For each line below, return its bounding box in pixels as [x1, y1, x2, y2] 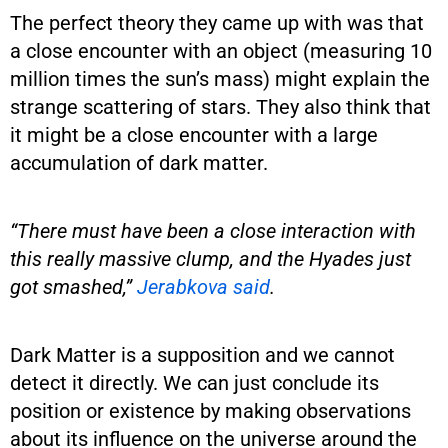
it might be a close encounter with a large [10, 122, 378, 147]
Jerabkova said [137, 274, 270, 299]
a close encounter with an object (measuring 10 [10, 38, 432, 63]
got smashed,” [10, 274, 137, 299]
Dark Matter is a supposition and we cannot [10, 342, 395, 367]
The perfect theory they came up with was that [10, 10, 424, 35]
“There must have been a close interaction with [10, 218, 416, 243]
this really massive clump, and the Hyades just [10, 246, 411, 271]
